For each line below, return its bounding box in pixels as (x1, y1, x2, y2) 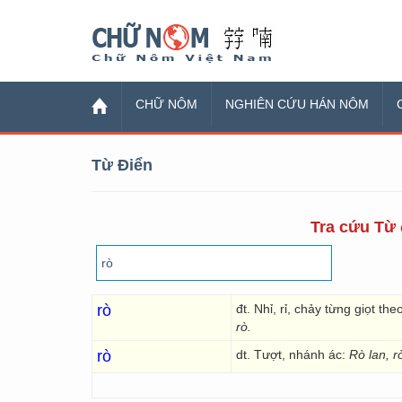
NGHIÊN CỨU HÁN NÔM (225, 97, 369, 111)
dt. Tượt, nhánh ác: (236, 347, 349, 362)
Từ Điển (92, 156, 153, 174)
